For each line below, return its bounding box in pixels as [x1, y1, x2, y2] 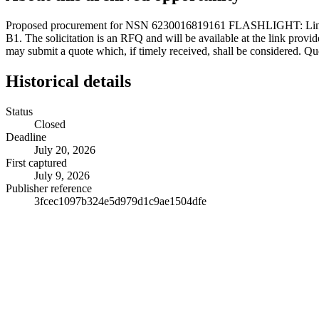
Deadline [6, 130, 46, 143]
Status [6, 105, 33, 117]
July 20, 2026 [34, 143, 95, 156]
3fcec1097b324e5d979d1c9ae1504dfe [34, 194, 206, 207]
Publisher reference [6, 182, 92, 194]
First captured [6, 156, 67, 169]
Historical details [6, 71, 131, 90]
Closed [34, 117, 66, 130]
